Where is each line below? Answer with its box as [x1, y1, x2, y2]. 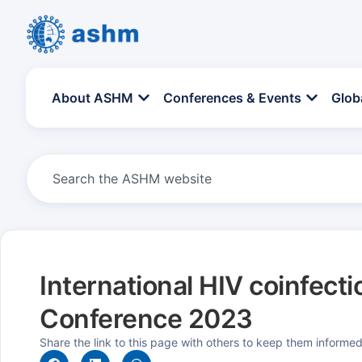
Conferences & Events [163, 89, 301, 106]
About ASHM [52, 89, 133, 106]
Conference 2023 [40, 303, 253, 335]
